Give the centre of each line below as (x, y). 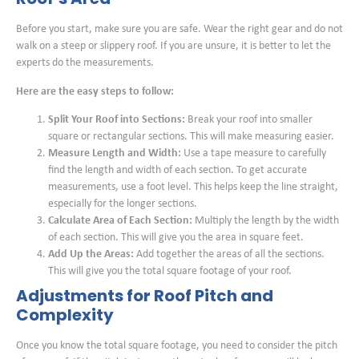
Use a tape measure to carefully (254, 154)
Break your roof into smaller (249, 120)
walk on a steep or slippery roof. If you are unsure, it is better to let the (173, 46)
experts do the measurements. (85, 63)
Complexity (65, 315)
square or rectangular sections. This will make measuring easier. (191, 137)
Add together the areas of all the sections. (229, 255)
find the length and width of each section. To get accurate (177, 171)
